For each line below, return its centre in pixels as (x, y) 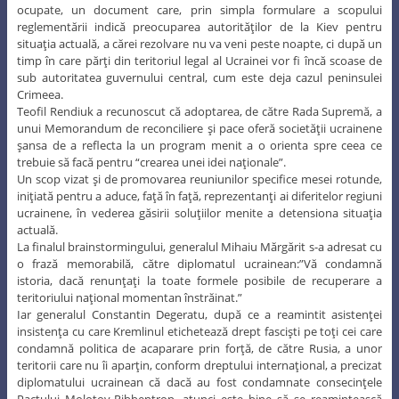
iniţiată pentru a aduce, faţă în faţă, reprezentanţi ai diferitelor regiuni (199, 195)
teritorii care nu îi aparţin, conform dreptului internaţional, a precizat (199, 365)
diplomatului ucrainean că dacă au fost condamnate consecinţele (199, 382)
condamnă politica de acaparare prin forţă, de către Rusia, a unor (199, 348)
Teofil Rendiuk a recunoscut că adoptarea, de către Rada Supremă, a (199, 111)
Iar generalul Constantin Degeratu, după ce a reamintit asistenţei (199, 314)
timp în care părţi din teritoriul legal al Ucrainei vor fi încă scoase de (199, 60)
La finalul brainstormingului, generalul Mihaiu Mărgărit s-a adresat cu (199, 246)
